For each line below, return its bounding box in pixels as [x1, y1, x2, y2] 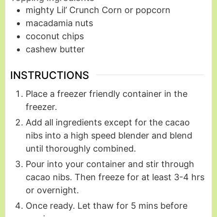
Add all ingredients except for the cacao [26, 117, 190, 127]
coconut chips [26, 31, 84, 42]
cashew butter [26, 44, 85, 55]
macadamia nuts [26, 18, 93, 29]
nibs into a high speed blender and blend [26, 130, 192, 140]
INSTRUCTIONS [10, 68, 89, 81]
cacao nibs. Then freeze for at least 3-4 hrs [26, 171, 204, 182]
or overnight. [26, 185, 79, 195]
